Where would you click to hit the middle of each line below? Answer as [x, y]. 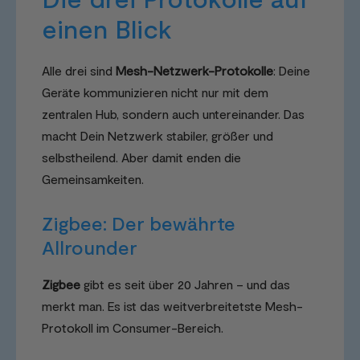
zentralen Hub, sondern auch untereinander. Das [173, 113]
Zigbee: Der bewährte [139, 223]
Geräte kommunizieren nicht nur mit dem [155, 92]
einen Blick [107, 28]
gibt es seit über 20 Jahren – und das [185, 284]
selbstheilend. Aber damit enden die [141, 157]
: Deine [292, 70]
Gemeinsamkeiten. [93, 178]
